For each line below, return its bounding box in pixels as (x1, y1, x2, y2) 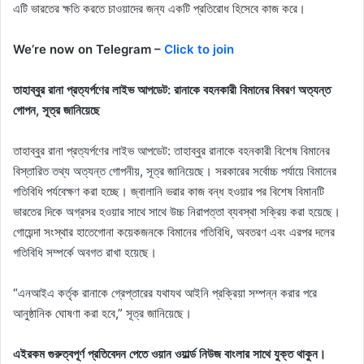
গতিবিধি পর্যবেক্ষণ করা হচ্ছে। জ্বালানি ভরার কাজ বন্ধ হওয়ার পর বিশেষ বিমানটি (13, 184, 324, 200)
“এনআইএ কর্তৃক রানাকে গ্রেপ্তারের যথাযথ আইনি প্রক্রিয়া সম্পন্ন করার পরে (13, 285, 317, 301)
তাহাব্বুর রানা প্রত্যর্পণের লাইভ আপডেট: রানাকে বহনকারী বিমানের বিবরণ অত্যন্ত (13, 82, 331, 98)
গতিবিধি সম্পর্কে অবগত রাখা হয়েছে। (13, 245, 157, 261)
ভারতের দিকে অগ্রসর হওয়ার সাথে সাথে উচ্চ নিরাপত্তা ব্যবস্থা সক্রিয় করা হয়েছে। (13, 204, 340, 220)
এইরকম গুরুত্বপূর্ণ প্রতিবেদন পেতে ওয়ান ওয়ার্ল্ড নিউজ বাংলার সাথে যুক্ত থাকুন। (13, 346, 326, 362)
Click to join (164, 41, 234, 58)
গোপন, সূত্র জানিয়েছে (13, 102, 100, 119)
